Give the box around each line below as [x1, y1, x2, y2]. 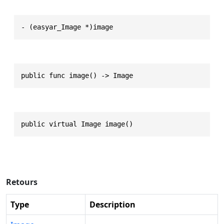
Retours [6, 176, 37, 187]
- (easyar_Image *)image [21, 22, 113, 31]
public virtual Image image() [21, 119, 133, 128]
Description [89, 198, 135, 210]
